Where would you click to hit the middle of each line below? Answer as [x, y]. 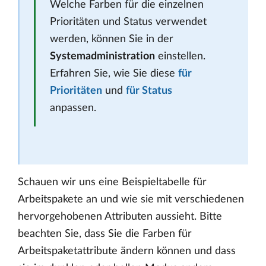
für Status [149, 91]
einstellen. [180, 57]
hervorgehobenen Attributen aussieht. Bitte [120, 217]
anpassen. [73, 108]
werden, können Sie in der [112, 39]
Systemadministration [102, 57]
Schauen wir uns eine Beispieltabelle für [112, 183]
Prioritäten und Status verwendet [128, 22]
